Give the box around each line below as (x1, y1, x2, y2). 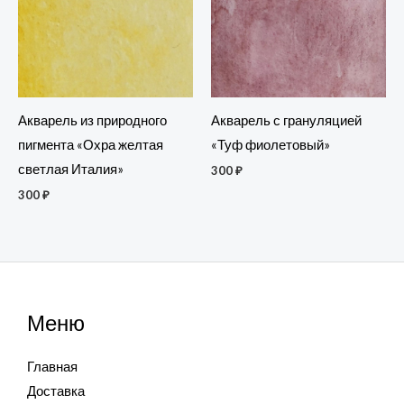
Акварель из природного (18, 112, 167, 128)
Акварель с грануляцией (211, 112, 362, 128)
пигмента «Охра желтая (18, 136, 163, 152)
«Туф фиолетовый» (211, 136, 330, 152)
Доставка (27, 382, 85, 399)
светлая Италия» (18, 161, 124, 177)
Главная (27, 358, 78, 374)
